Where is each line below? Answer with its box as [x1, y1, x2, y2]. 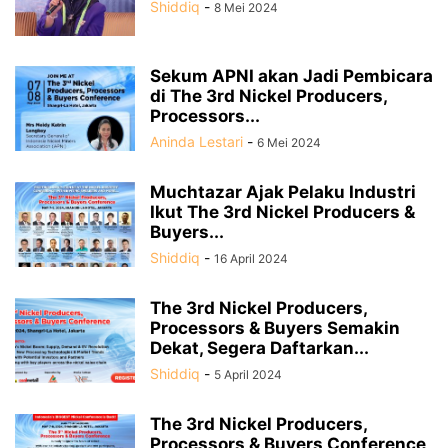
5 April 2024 [214, 367, 282, 383]
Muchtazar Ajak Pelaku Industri [150, 182, 416, 203]
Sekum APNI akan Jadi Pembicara [150, 66, 433, 87]
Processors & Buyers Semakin [150, 318, 400, 339]
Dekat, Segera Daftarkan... [150, 338, 369, 359]
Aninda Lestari [150, 133, 243, 151]
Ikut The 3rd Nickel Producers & [150, 202, 415, 223]
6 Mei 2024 [257, 135, 321, 151]
